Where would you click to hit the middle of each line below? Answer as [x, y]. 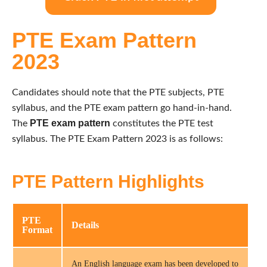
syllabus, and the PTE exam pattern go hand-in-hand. [122, 108]
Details [85, 225]
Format [37, 229]
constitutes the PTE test [162, 123]
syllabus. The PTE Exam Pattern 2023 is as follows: [117, 139]
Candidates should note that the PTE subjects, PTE [118, 92]
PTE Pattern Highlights [108, 181]
